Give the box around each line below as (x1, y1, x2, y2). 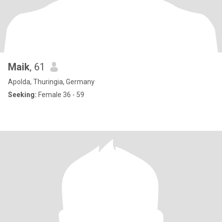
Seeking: (8, 91, 37, 99)
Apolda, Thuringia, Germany (8, 78, 95, 86)
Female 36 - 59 (37, 91, 84, 99)
